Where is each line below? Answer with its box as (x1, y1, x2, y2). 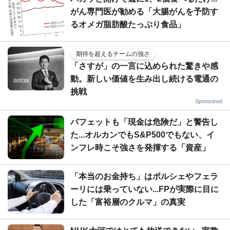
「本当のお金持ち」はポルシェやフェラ (70, 172, 218, 181)
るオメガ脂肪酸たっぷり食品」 (70, 20, 185, 29)
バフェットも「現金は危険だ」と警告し (70, 118, 218, 126)
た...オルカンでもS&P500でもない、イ (70, 130, 215, 139)
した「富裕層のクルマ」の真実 (70, 198, 185, 206)
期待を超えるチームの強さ (76, 50, 150, 57)
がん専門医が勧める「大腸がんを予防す (70, 7, 218, 16)
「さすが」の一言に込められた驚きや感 (70, 62, 218, 70)
